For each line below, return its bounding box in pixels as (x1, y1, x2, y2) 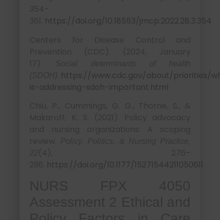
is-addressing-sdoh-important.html (29, 81, 168, 93)
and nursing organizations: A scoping (29, 124, 191, 136)
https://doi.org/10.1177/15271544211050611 (47, 159, 203, 171)
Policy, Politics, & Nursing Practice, (60, 137, 191, 146)
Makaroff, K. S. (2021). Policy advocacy (29, 112, 191, 124)
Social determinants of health (55, 59, 191, 68)
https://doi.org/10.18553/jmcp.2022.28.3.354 (45, 15, 212, 27)
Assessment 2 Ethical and (29, 194, 191, 210)
